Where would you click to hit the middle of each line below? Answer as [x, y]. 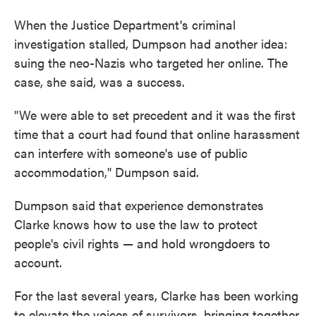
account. [38, 262]
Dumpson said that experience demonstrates [139, 205]
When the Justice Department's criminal [125, 25]
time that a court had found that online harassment [157, 134]
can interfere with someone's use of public [131, 153]
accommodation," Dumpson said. [107, 172]
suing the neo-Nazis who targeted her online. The [151, 63]
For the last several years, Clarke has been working [156, 296]
